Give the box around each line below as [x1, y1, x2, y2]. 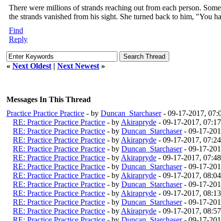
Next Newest [57, 61, 99, 70]
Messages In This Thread [6, 95, 91, 104]
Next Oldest [12, 61, 51, 70]
